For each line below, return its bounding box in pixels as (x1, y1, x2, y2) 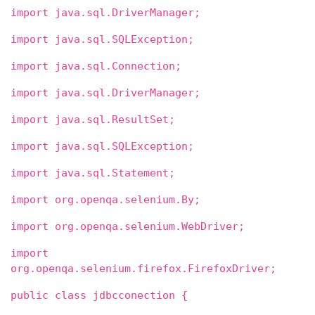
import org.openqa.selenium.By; (11, 193, 200, 207)
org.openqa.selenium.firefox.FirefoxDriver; (11, 262, 276, 276)
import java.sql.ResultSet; (11, 113, 175, 127)
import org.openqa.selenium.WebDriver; (11, 220, 245, 233)
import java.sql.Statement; (11, 167, 175, 180)
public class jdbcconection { (11, 289, 188, 302)
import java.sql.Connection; (11, 60, 181, 73)
